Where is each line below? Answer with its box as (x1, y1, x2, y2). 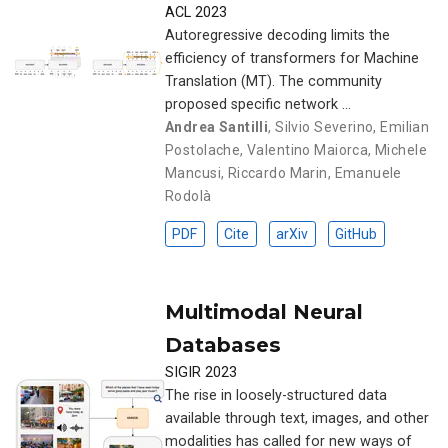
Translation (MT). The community (165, 72, 382, 90)
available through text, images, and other (165, 409, 429, 427)
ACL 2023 (165, 3, 227, 21)
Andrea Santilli (165, 118, 269, 135)
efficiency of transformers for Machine (165, 49, 419, 67)
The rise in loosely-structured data (165, 386, 387, 404)
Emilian (380, 118, 430, 135)
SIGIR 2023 (165, 363, 237, 381)
